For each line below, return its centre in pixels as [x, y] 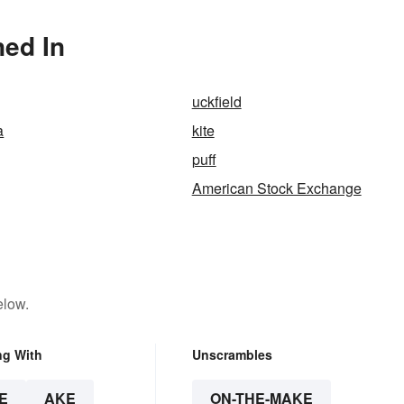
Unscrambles [232, 354]
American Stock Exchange [276, 188]
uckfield [216, 101]
